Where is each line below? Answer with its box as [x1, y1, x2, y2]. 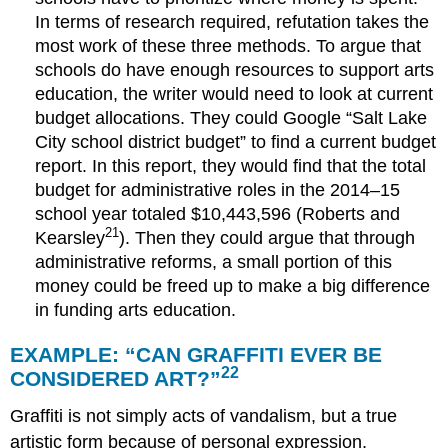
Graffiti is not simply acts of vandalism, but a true [10, 406, 398, 427]
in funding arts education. [35, 299, 237, 320]
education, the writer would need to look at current [35, 83, 434, 104]
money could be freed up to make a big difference [35, 275, 431, 296]
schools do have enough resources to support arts [35, 59, 435, 80]
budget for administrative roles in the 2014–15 [35, 179, 401, 200]
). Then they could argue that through [119, 227, 416, 248]
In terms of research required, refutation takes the [35, 11, 430, 32]
